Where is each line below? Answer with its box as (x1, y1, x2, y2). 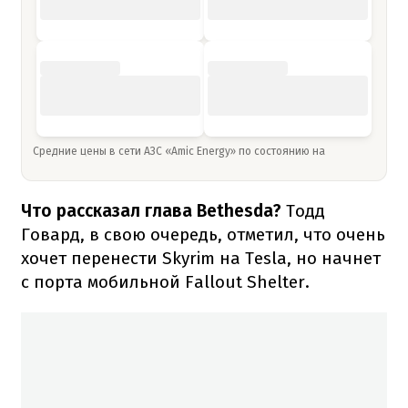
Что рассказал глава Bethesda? (21, 199, 281, 221)
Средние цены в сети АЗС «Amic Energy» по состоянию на (33, 144, 328, 158)
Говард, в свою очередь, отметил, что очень (21, 223, 385, 245)
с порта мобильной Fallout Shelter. (21, 270, 310, 292)
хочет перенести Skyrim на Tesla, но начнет (21, 247, 381, 269)
